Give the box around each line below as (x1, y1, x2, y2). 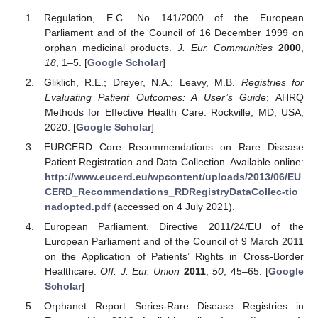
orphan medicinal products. (44, 41, 177, 53)
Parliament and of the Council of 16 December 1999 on (44, 26, 304, 38)
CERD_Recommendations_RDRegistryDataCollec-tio (44, 186, 298, 198)
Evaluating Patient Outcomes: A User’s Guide (44, 91, 267, 103)
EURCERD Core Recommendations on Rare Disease (44, 141, 304, 153)
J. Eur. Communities (177, 41, 273, 53)
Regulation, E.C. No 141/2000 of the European (44, 11, 304, 23)
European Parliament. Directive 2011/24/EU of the (44, 221, 304, 233)
